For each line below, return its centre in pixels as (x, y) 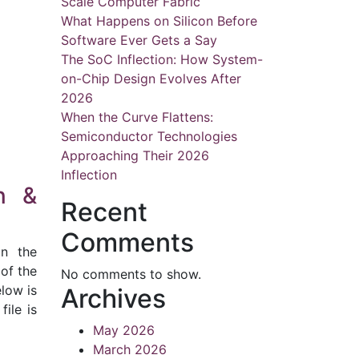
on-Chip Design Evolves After (151, 79)
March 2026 (130, 349)
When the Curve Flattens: (137, 117)
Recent (104, 212)
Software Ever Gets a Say (139, 40)
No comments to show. (131, 274)
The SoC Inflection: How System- (162, 59)
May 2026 (124, 330)
